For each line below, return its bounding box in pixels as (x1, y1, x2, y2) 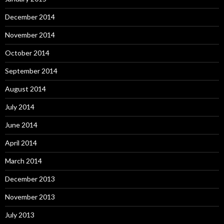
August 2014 (5, 84, 46, 93)
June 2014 (5, 120, 37, 129)
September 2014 (5, 66, 57, 75)
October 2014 (5, 48, 49, 57)
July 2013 (5, 210, 34, 219)
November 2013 (5, 192, 55, 201)
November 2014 (5, 30, 55, 39)
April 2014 (5, 138, 37, 147)
